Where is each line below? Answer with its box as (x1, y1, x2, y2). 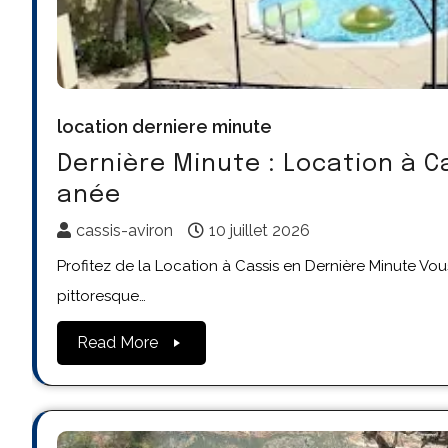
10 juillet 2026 (209, 220, 310, 240)
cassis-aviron (76, 220, 173, 240)
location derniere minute (57, 115, 272, 137)
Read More (77, 332, 158, 352)
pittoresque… (57, 286, 146, 305)
